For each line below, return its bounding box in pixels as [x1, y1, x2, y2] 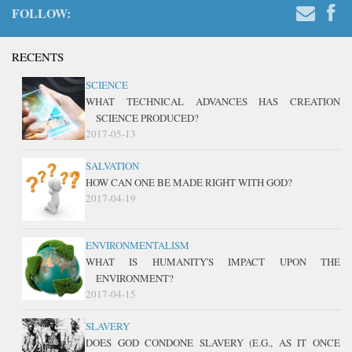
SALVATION [86, 159, 139, 173]
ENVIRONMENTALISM [86, 238, 189, 252]
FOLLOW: [12, 4, 71, 22]
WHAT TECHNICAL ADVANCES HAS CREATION [86, 94, 340, 108]
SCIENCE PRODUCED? [95, 111, 199, 125]
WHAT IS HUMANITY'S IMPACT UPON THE [86, 255, 340, 269]
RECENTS [12, 49, 64, 64]
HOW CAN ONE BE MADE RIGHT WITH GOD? [86, 175, 292, 189]
